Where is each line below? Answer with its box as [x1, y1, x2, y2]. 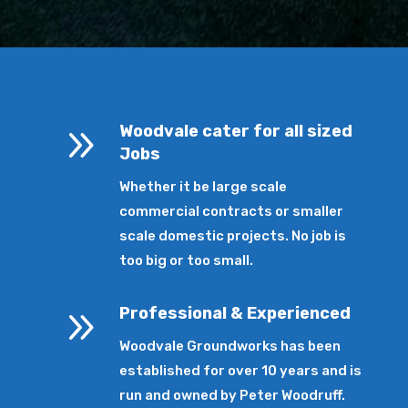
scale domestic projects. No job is [119, 228, 347, 245]
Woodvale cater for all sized [119, 121, 353, 142]
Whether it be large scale [119, 178, 288, 196]
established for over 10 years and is [119, 362, 362, 379]
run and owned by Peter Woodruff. [119, 386, 346, 403]
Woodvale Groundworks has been [119, 337, 342, 354]
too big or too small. [119, 252, 254, 270]
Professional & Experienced [119, 302, 352, 323]
